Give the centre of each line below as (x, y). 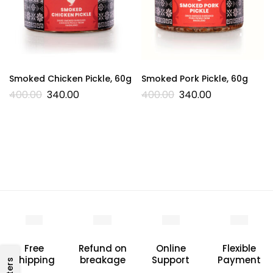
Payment (239, 260)
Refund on (102, 248)
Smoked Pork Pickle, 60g (195, 78)
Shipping (34, 260)
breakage (102, 260)
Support (171, 260)
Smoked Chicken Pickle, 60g (70, 78)
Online (171, 248)
